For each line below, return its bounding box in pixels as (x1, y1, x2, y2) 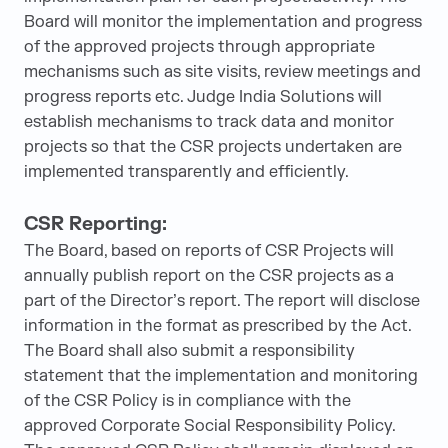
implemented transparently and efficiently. (24, 162, 349, 182)
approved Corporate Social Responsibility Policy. (24, 416, 395, 436)
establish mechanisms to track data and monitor (24, 112, 394, 132)
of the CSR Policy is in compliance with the (24, 391, 351, 411)
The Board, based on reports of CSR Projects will (24, 241, 394, 261)
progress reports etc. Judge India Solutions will (24, 87, 382, 107)
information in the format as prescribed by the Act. (24, 316, 411, 336)
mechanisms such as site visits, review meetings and (24, 62, 421, 82)
